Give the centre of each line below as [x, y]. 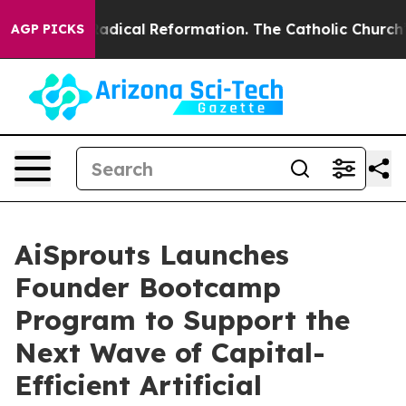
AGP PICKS [48, 29]
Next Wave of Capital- [170, 353]
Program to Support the [182, 320]
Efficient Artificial [138, 385]
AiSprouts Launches [152, 255]
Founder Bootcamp [148, 287]
